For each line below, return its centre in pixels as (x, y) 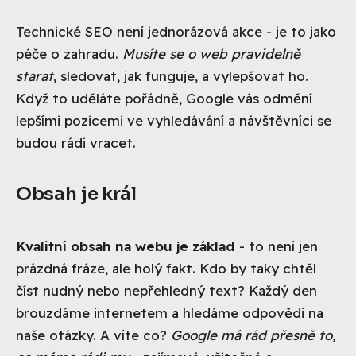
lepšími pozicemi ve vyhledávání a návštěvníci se (174, 120)
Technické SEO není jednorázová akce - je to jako (176, 31)
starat (35, 75)
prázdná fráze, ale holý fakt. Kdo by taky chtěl (166, 268)
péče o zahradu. (69, 53)
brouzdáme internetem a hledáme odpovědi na (170, 312)
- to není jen (277, 246)
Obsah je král (76, 194)
